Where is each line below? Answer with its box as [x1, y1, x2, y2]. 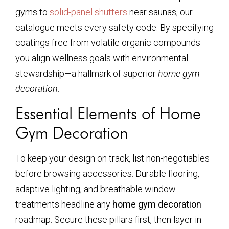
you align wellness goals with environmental [15, 53, 188, 64]
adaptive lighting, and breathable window [15, 184, 176, 195]
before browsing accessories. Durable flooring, [15, 168, 199, 179]
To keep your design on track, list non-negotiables [15, 153, 210, 164]
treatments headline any [15, 199, 112, 210]
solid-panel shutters [50, 7, 127, 18]
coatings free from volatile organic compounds [15, 37, 200, 49]
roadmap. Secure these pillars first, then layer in [15, 214, 201, 225]
